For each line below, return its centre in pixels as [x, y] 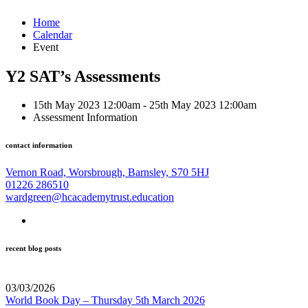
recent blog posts [33, 249]
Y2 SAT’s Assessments [83, 76]
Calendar [53, 34]
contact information [39, 145]
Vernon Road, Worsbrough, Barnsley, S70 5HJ [107, 173]
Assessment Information [85, 118]
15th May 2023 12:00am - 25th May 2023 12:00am [145, 105]
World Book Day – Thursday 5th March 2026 [105, 300]
